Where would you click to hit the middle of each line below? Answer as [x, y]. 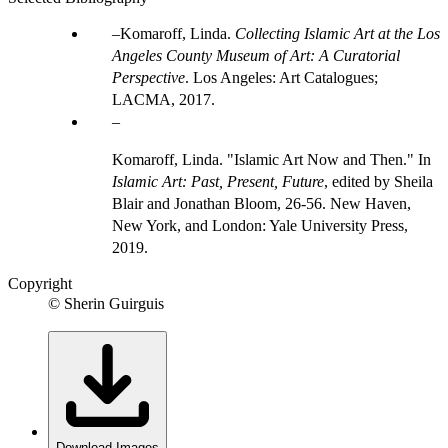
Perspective [148, 77]
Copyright [40, 283]
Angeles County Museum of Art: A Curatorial [256, 55]
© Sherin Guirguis [106, 303]
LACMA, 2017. [163, 99]
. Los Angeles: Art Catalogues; [281, 77]
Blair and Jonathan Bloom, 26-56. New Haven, [261, 203]
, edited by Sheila [378, 181]
